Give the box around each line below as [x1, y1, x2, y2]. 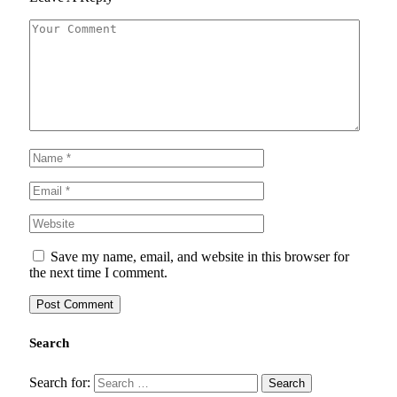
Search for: [29, 374, 90, 390]
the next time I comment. [29, 265, 167, 281]
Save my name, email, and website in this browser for [51, 249, 349, 265]
